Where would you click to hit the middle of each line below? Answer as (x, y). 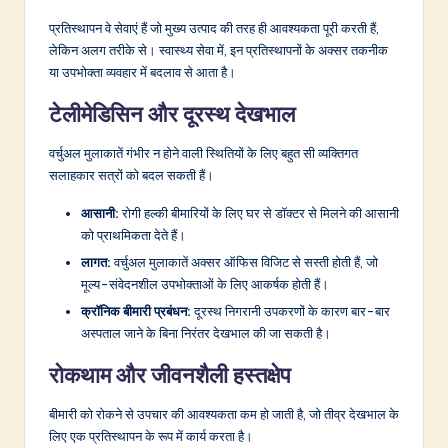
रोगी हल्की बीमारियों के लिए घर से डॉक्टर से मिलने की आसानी (259, 212)
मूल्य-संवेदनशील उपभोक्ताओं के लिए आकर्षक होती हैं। (205, 283)
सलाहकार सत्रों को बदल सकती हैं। (131, 174)
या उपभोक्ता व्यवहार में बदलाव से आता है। (142, 71)
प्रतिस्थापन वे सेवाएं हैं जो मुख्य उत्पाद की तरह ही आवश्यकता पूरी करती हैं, (214, 27)
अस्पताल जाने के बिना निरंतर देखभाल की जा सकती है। (206, 332)
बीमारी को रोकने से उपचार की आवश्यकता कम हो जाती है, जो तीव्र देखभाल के (224, 413)
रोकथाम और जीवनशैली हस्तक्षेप (170, 374)
